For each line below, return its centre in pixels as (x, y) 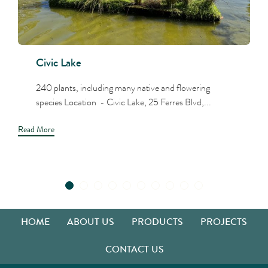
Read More (36, 130)
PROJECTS (224, 222)
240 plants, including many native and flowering (123, 88)
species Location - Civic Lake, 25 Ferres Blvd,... (124, 102)
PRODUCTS (157, 222)
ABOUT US (91, 222)
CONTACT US (134, 249)
